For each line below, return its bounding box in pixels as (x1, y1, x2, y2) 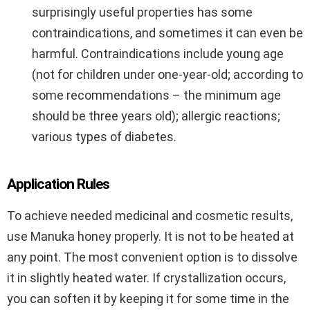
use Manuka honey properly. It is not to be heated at (7, 229, 294, 244)
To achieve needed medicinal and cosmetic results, (7, 208, 293, 224)
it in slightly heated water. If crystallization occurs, (7, 271, 286, 286)
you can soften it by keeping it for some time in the (7, 291, 289, 307)
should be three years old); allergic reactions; (32, 109, 280, 124)
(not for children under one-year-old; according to (32, 67, 303, 82)
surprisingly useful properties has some (32, 5, 253, 20)
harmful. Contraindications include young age (32, 46, 284, 62)
